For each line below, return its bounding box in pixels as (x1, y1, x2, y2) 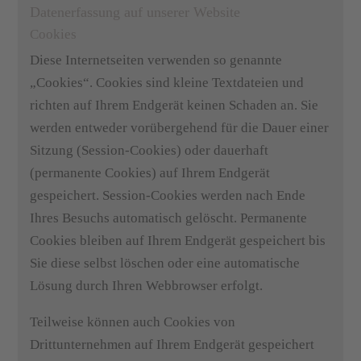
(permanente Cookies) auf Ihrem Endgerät (30, 165, 271, 180)
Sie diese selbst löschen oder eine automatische (30, 255, 301, 271)
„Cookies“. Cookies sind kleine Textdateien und (30, 75, 305, 90)
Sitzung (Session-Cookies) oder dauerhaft (30, 143, 269, 158)
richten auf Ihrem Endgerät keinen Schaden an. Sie (30, 98, 319, 113)
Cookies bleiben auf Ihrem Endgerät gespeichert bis (30, 233, 326, 248)
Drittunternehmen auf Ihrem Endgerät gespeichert (30, 337, 315, 352)
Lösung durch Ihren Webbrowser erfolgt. (30, 278, 263, 293)
